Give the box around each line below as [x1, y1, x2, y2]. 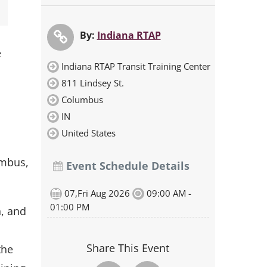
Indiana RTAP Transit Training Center [61, 60, 210, 72]
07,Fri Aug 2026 [61, 187, 132, 199]
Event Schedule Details [63, 159, 190, 173]
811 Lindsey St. [61, 77, 124, 89]
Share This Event [86, 241, 170, 255]
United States [61, 127, 116, 139]
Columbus [61, 94, 103, 105]
